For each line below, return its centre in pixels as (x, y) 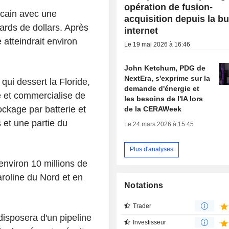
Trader (142, 206)
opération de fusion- (169, 7)
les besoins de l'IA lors (164, 98)
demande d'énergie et (162, 88)
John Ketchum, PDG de (165, 68)
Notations (144, 185)
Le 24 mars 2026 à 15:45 (159, 124)
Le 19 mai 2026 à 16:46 (157, 44)
